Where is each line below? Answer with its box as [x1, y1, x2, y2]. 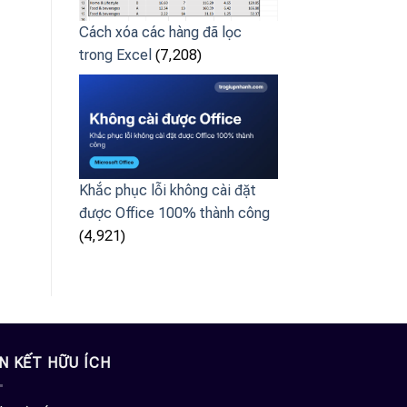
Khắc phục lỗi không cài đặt [79, 182, 256, 200]
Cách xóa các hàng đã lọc [79, 23, 242, 41]
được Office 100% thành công [79, 204, 270, 223]
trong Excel [79, 45, 152, 64]
